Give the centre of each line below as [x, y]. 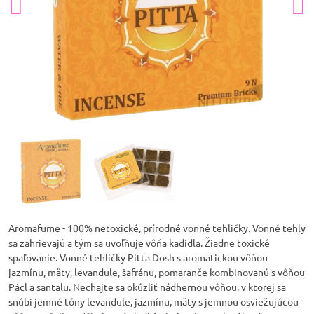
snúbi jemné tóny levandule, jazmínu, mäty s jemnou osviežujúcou [153, 301]
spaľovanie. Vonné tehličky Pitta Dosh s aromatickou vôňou [138, 257]
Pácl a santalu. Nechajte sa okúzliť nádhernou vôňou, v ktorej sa [147, 287]
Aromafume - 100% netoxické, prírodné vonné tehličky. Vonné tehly [157, 228]
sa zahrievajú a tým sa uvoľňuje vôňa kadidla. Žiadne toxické [139, 243]
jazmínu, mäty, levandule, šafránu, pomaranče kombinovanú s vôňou [157, 272]
